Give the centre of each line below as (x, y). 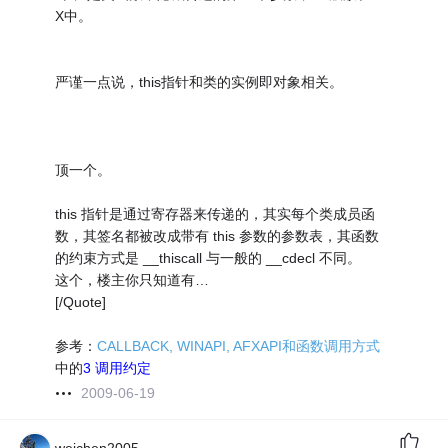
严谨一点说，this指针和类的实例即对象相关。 (199, 82)
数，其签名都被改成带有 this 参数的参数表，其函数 (217, 236)
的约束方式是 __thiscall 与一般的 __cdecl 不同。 (208, 258)
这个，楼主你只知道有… (132, 280)
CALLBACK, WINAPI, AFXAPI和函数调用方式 (239, 346)
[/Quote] (81, 302)
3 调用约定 (117, 368)
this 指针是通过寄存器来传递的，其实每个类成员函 (215, 214)
